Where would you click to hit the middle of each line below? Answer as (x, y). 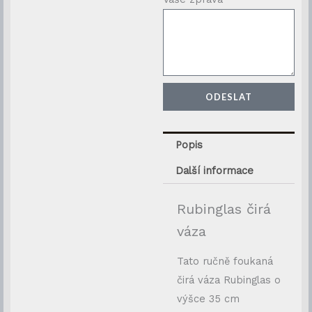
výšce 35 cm (208, 299)
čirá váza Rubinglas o (229, 280)
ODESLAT (229, 97)
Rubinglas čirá (224, 209)
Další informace (214, 171)
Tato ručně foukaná (225, 261)
